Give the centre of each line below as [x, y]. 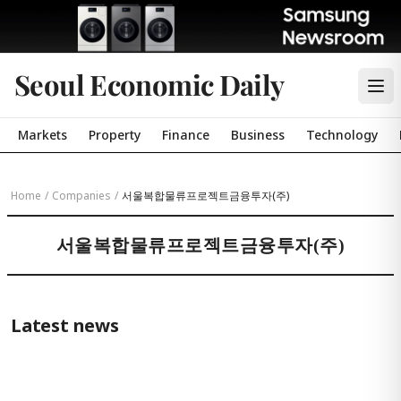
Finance [186, 135]
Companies [81, 196]
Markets [43, 135]
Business [258, 135]
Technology [342, 135]
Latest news [65, 325]
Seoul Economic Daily [149, 84]
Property [115, 135]
